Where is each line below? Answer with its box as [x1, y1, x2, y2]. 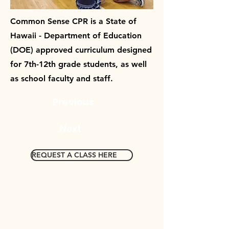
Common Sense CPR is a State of [10, 16, 136, 26]
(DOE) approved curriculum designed [10, 45, 152, 55]
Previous [53, 96, 94, 108]
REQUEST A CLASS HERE [32, 150, 117, 159]
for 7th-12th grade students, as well [10, 59, 147, 69]
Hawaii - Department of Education [10, 31, 142, 40]
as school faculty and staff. [10, 74, 113, 83]
